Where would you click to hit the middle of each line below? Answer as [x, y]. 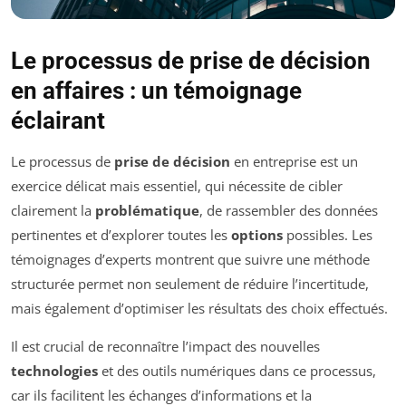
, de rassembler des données [289, 211]
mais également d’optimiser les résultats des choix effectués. [199, 309]
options [257, 235]
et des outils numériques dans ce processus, [237, 371]
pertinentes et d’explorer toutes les [121, 235]
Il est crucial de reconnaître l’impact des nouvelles [165, 347]
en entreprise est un [294, 162]
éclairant [58, 121]
